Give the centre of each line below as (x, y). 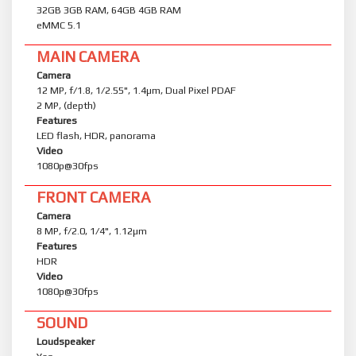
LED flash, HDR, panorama (96, 136)
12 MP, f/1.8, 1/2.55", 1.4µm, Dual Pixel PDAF (136, 91)
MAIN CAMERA (88, 57)
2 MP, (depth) (66, 106)
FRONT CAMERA (94, 197)
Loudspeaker (66, 342)
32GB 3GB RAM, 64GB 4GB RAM (109, 10)
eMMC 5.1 (59, 25)
